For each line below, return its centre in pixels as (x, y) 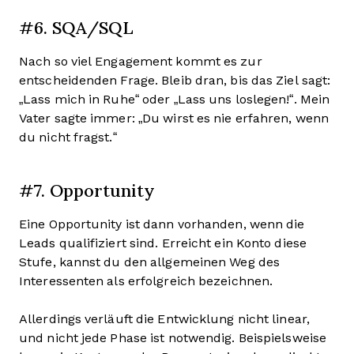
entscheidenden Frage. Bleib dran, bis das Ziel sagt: (175, 80)
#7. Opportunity (87, 190)
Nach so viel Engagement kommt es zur (141, 61)
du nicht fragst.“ (70, 137)
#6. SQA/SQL (76, 27)
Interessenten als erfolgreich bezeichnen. (146, 281)
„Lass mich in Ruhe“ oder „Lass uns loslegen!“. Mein (175, 99)
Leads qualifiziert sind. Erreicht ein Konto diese (163, 243)
